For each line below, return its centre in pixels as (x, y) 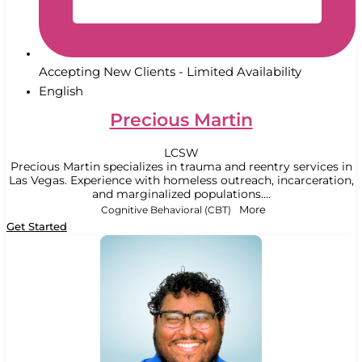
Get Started (37, 227)
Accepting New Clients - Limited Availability (170, 71)
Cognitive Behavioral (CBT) (166, 210)
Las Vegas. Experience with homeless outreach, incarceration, (181, 181)
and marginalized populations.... (181, 194)
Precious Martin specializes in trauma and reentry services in (181, 167)
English (61, 90)
